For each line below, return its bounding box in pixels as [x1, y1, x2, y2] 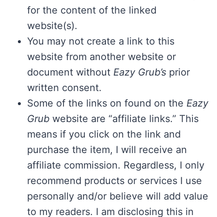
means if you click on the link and [27, 128, 181, 140]
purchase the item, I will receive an [27, 144, 187, 156]
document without [27, 66, 113, 78]
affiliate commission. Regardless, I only [27, 159, 204, 171]
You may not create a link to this [27, 35, 174, 47]
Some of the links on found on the [27, 97, 186, 109]
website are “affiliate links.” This [49, 113, 199, 125]
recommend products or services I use [27, 175, 202, 187]
